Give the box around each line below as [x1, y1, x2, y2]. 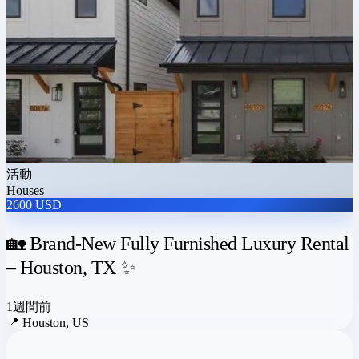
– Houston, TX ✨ [6, 256, 136, 278]
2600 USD [6, 197, 62, 212]
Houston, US [22, 315, 89, 329]
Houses [6, 183, 44, 197]
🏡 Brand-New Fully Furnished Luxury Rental [6, 232, 349, 254]
